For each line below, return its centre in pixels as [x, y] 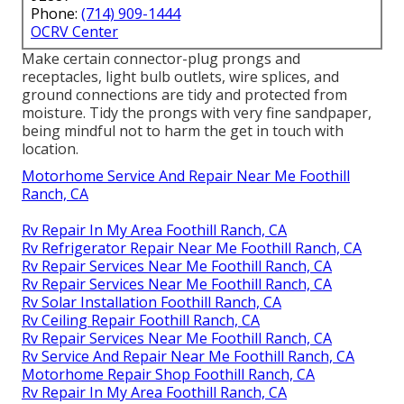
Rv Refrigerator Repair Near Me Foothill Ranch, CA [192, 248]
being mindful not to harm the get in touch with [183, 130]
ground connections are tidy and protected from [184, 94]
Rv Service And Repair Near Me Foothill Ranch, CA [188, 356]
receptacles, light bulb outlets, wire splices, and [180, 76]
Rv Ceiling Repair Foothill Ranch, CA [141, 320]
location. [50, 148]
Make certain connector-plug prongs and [161, 58]
